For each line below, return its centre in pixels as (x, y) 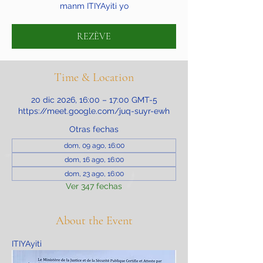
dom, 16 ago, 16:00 (94, 160)
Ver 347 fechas (94, 186)
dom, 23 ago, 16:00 (94, 174)
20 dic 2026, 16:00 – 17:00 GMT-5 (94, 100)
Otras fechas (94, 129)
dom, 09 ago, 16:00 (94, 146)
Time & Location (94, 77)
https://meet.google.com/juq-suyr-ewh (94, 111)
